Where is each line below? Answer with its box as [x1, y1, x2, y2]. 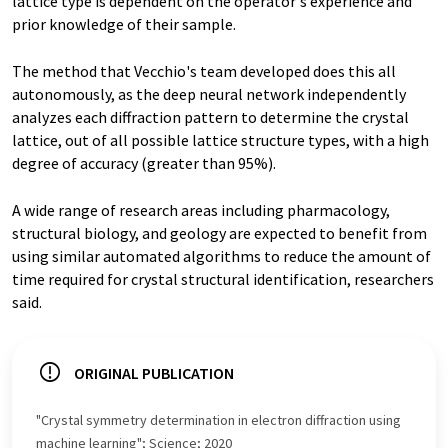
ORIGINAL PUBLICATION [74, 363, 234, 383]
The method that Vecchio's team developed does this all [12, 61, 396, 81]
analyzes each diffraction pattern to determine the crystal [12, 107, 409, 127]
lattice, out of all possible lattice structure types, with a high [12, 130, 429, 150]
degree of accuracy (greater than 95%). [12, 153, 276, 173]
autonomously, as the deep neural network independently [12, 84, 406, 104]
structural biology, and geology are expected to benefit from [12, 223, 427, 243]
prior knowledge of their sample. [12, 14, 236, 34]
